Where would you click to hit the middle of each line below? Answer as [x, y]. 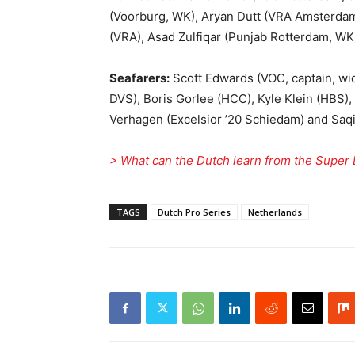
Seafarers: [139, 78]
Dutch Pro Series [194, 212]
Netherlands [275, 212]
